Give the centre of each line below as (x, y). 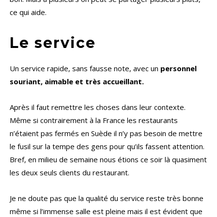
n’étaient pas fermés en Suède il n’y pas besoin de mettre (106, 133)
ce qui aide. (28, 12)
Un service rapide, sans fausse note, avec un (84, 69)
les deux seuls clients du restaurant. (70, 173)
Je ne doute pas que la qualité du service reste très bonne (107, 198)
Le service (53, 43)
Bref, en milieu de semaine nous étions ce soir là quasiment (108, 160)
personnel (178, 69)
